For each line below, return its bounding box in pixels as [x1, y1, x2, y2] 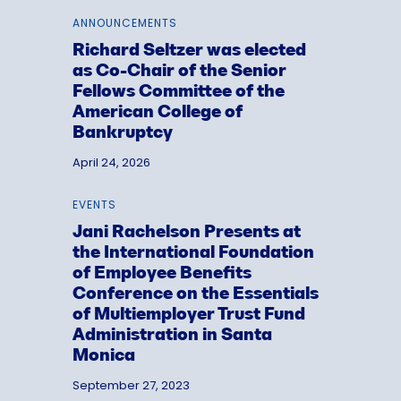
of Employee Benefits [72, 265, 252, 282]
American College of [72, 104, 243, 121]
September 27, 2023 [72, 376, 190, 394]
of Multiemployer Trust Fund [72, 306, 305, 323]
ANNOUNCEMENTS [72, 14, 177, 30]
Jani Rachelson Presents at [72, 224, 301, 241]
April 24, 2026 [72, 153, 150, 171]
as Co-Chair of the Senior [72, 63, 286, 80]
